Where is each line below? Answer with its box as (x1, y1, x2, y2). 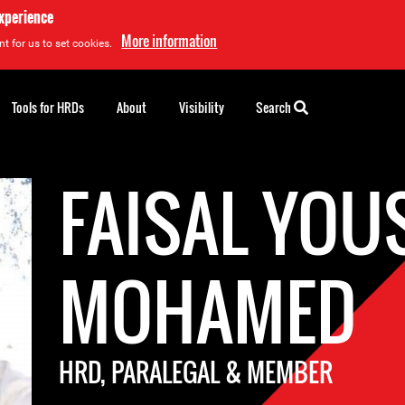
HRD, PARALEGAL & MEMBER (59, 353, 334, 391)
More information (121, 30, 218, 52)
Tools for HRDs (12, 98, 84, 117)
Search (256, 98, 294, 117)
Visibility (179, 98, 224, 117)
